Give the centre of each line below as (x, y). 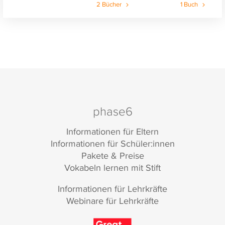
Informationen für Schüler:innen (113, 143)
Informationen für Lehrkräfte (113, 188)
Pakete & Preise (113, 155)
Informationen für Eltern (113, 131)
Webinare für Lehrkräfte (113, 200)
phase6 (113, 111)
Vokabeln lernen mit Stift (113, 167)
